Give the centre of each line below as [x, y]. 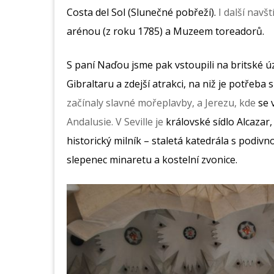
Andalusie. [91, 122]
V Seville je [139, 122]
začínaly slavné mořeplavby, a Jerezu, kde [162, 103]
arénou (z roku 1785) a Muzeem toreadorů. [165, 31]
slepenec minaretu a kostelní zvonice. [152, 160]
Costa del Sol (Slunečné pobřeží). [141, 13]
